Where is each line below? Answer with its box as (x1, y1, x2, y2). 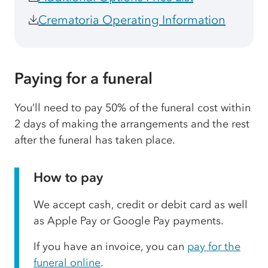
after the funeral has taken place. (14, 133, 175, 147)
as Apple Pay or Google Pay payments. (33, 214, 224, 228)
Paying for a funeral (14, 69, 153, 89)
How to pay (33, 169, 103, 186)
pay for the (187, 240, 240, 254)
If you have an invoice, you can (33, 240, 187, 254)
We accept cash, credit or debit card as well (33, 198, 248, 212)
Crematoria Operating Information (38, 13, 226, 28)
